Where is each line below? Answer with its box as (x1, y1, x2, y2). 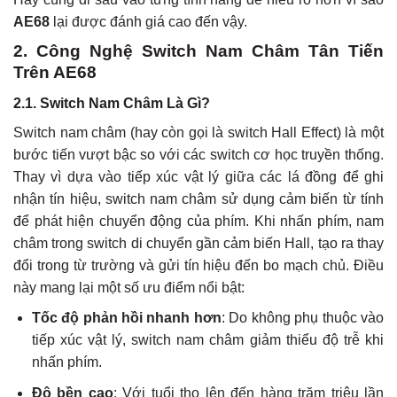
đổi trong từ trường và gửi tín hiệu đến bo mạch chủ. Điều (13, 257, 384, 273)
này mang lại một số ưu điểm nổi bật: (13, 279, 245, 295)
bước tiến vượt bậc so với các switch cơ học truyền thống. (13, 146, 384, 162)
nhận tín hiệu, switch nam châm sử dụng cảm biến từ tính (13, 191, 384, 206)
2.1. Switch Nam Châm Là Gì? (13, 95, 210, 111)
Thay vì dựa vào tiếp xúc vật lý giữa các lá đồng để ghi (13, 168, 384, 184)
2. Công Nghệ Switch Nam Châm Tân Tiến (13, 42, 384, 61)
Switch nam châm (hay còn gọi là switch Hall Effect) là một (13, 124, 384, 140)
